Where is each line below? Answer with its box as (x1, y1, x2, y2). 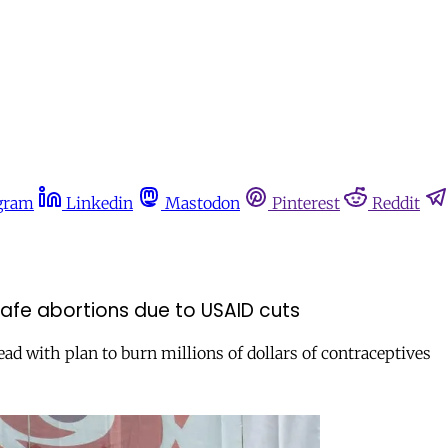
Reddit (372, 193, 420, 213)
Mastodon (165, 193, 240, 213)
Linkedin (66, 193, 133, 213)
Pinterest (272, 193, 340, 213)
